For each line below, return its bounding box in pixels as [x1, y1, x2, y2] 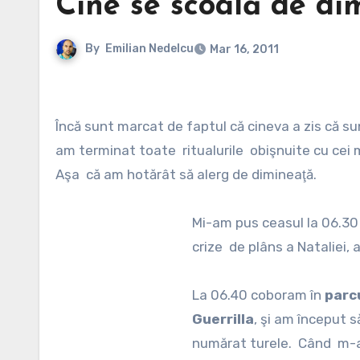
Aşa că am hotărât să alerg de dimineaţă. [55, 166, 317, 182]
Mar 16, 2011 [210, 43, 279, 56]
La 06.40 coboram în [192, 287, 325, 303]
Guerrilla [192, 311, 254, 327]
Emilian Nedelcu [105, 42, 194, 56]
